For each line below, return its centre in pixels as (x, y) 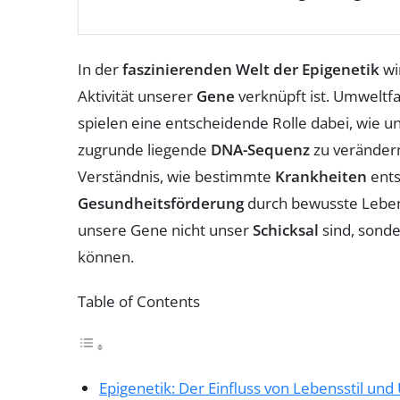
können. (106, 257)
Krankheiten (321, 177)
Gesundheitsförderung (161, 204)
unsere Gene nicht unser (165, 230)
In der (100, 70)
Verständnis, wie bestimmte (176, 177)
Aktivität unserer (137, 96)
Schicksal (286, 230)
